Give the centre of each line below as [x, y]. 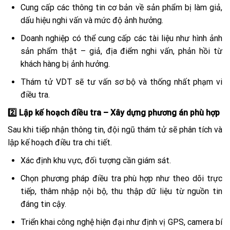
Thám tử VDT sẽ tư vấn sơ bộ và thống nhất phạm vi [121, 82]
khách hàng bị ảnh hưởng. [65, 64]
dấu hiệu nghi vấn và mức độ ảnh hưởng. [92, 21]
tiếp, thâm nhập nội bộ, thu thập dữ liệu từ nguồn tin [121, 191]
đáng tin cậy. [43, 204]
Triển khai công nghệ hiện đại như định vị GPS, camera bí [121, 222]
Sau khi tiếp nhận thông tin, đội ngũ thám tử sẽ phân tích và [115, 130]
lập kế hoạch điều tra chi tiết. [60, 143]
